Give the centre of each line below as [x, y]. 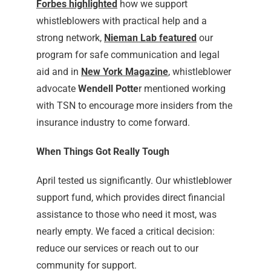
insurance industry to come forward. [113, 123]
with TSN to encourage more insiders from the [134, 106]
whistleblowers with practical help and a [121, 21]
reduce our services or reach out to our [117, 249]
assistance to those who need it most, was [126, 215]
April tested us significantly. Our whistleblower [134, 181]
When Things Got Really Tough [103, 152]
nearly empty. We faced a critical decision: [125, 232]
